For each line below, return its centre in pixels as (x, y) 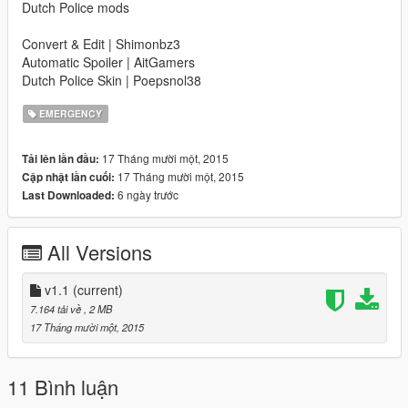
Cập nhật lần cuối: (68, 178)
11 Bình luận (63, 387)
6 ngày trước (147, 195)
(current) (98, 290)
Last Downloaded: (68, 196)
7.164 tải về (57, 309)
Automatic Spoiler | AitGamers (108, 62)
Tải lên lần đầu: (61, 159)
